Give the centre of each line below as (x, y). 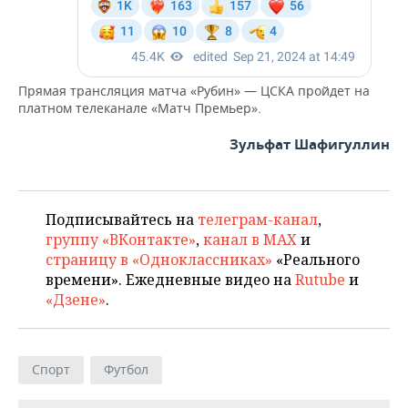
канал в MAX (250, 240)
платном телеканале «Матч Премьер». (140, 108)
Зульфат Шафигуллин (310, 144)
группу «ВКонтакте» (121, 240)
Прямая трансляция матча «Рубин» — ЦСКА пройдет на (194, 91)
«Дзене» (76, 300)
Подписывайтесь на (122, 219)
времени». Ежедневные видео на (170, 280)
